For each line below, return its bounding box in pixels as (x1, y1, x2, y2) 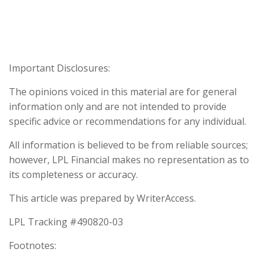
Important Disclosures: (9, 62, 110, 75)
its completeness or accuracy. (9, 168, 138, 181)
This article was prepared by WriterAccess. (9, 192, 196, 205)
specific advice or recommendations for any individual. (9, 115, 246, 128)
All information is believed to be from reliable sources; (9, 138, 248, 151)
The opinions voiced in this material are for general (9, 85, 237, 98)
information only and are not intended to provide (9, 100, 227, 113)
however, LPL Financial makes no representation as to (9, 153, 249, 166)
